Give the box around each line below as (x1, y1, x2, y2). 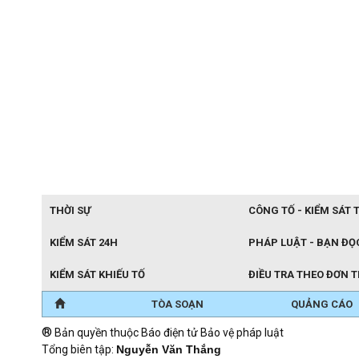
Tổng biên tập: (42, 342, 116, 356)
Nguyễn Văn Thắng (116, 342, 221, 356)
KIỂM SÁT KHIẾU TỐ (50, 268, 145, 280)
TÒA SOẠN (151, 297, 204, 310)
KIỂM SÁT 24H (50, 236, 118, 248)
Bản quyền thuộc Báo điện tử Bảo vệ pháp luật (52, 325, 284, 339)
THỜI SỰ (50, 204, 91, 216)
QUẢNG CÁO (290, 297, 353, 310)
